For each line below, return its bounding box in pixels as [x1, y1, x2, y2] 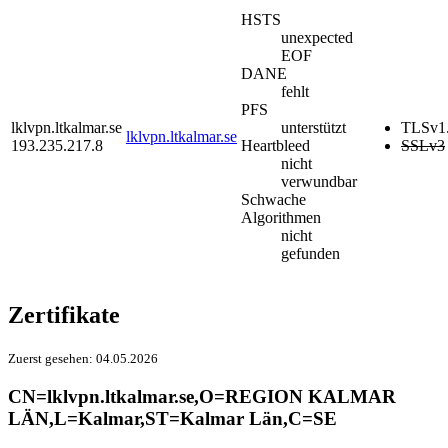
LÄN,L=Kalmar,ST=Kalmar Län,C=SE [8, 407, 337, 429]
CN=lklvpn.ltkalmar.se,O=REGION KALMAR [8, 385, 396, 407]
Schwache [241, 191, 306, 209]
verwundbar [281, 173, 357, 191]
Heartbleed [241, 137, 310, 155]
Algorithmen [241, 209, 321, 227]
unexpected [281, 29, 353, 47]
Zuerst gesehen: [8, 350, 96, 366]
